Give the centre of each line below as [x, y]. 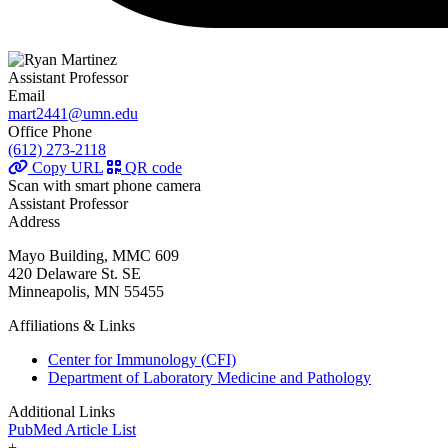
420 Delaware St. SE [74, 274]
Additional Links [61, 412]
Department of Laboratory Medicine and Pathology [209, 378]
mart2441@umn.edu [73, 114]
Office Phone [50, 132]
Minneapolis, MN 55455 [86, 292]
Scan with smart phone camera [104, 186]
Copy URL [65, 168]
